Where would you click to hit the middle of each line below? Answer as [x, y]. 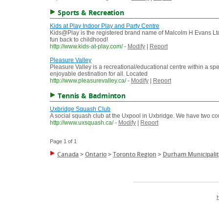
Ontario [96, 154]
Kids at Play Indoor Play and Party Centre [105, 26]
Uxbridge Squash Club [80, 109]
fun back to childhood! [79, 40]
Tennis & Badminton [92, 96]
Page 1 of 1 [63, 142]
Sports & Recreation [91, 13]
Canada [68, 154]
